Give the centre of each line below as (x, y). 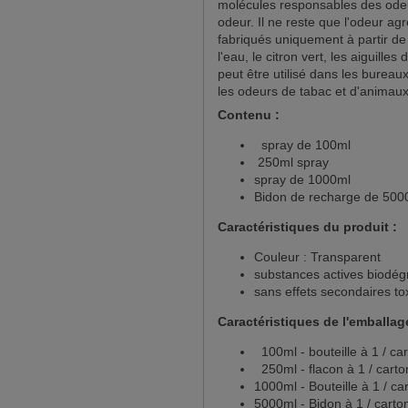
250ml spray (291, 162)
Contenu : (249, 115)
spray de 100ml (302, 145)
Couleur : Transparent (317, 257)
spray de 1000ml (302, 179)
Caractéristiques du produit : (307, 227)
